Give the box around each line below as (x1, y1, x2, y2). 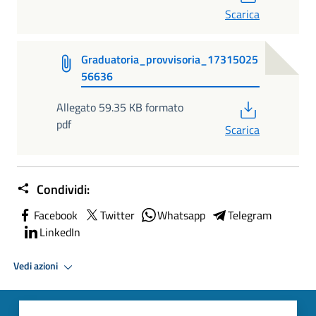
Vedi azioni (13, 258, 60, 274)
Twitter (100, 206, 135, 224)
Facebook (34, 206, 78, 224)
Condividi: (34, 179, 90, 199)
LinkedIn (39, 223, 80, 241)
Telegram (228, 206, 272, 224)
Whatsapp (157, 206, 205, 224)
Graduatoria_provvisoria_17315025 (81, 50, 259, 68)
